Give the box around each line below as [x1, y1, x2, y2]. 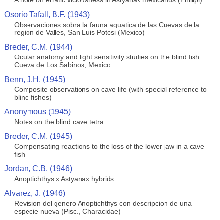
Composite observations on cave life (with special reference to [14, 85, 207, 93]
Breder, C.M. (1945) [4, 132, 72, 140]
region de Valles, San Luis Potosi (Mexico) [14, 28, 145, 36]
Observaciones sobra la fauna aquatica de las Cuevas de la [14, 21, 199, 28]
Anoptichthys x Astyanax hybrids [14, 175, 114, 183]
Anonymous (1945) [4, 108, 71, 116]
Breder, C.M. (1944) [4, 43, 72, 51]
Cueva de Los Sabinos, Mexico [14, 61, 110, 69]
